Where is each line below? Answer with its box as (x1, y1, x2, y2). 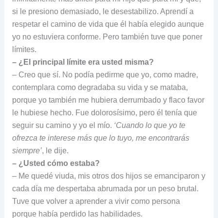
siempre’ (12, 146, 42, 155)
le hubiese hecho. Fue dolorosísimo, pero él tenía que (12, 108, 197, 117)
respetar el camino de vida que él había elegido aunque (12, 19, 204, 28)
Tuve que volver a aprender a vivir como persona (12, 197, 180, 205)
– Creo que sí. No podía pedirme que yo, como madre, (12, 70, 198, 79)
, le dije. (41, 146, 69, 155)
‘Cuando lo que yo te (113, 121, 185, 129)
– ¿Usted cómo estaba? (12, 159, 100, 167)
